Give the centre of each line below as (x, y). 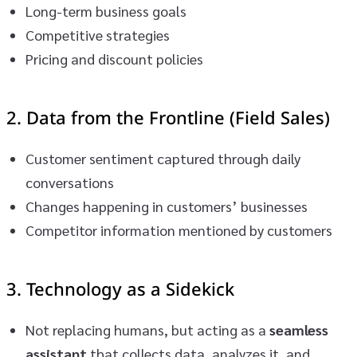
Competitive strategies (98, 34)
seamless (299, 329)
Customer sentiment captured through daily (163, 158)
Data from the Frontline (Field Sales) (178, 119)
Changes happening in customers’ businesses (167, 206)
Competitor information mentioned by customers (179, 229)
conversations (70, 182)
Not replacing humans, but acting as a (147, 329)
